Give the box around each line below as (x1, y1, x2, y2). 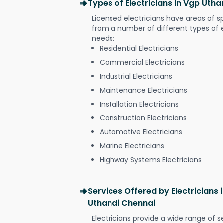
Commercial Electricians (100, 57, 185, 67)
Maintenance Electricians (100, 85, 187, 95)
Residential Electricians (100, 43, 178, 53)
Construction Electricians (100, 112, 187, 123)
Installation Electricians (100, 99, 179, 109)
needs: (92, 33, 114, 43)
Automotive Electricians (100, 126, 182, 137)
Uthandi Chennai (88, 197, 155, 209)
